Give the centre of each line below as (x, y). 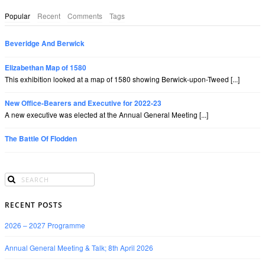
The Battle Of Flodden (41, 138)
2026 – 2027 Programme (45, 225)
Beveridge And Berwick (45, 43)
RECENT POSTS (34, 205)
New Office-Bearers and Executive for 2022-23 (83, 103)
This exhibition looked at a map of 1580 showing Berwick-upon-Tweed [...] (122, 79)
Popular (17, 15)
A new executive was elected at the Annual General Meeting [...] (106, 114)
